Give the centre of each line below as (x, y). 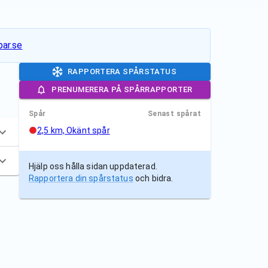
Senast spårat (174, 114)
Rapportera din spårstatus (81, 178)
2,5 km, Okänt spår (74, 130)
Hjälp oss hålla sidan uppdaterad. (93, 166)
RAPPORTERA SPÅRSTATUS (122, 71)
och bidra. (154, 178)
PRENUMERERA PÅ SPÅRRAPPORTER (122, 89)
